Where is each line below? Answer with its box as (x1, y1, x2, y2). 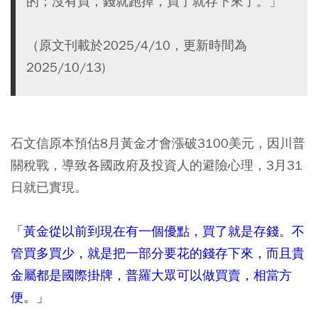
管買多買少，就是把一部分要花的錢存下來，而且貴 (11, 244, 305, 261)
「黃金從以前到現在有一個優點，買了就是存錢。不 (11, 222, 305, 239)
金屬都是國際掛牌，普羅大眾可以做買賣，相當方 (11, 266, 292, 283)
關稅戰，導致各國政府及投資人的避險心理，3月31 (11, 156, 302, 173)
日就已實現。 (11, 178, 87, 195)
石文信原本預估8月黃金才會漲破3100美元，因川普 (11, 134, 305, 151)
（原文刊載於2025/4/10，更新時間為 (26, 36, 247, 53)
